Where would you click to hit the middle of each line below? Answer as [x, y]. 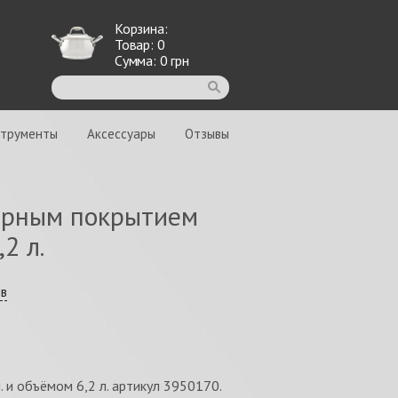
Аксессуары [121, 134]
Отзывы [207, 134]
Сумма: [137, 60]
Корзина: [141, 28]
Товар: [136, 44]
